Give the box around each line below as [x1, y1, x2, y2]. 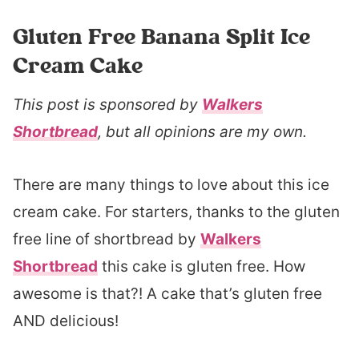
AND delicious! [13, 312, 119, 330]
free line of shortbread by [13, 230, 200, 248]
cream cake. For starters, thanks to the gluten [13, 203, 340, 221]
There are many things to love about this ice [13, 175, 329, 194]
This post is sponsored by [13, 95, 202, 114]
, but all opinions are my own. [98, 123, 307, 141]
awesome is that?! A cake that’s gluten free [13, 284, 322, 303]
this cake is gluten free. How [98, 257, 305, 276]
